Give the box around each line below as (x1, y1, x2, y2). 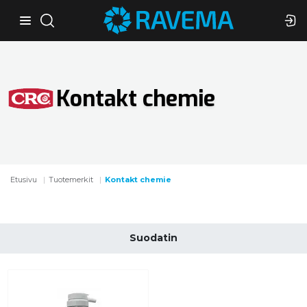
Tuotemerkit (49, 175, 94, 185)
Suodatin (130, 232, 177, 245)
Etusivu (10, 175, 38, 185)
